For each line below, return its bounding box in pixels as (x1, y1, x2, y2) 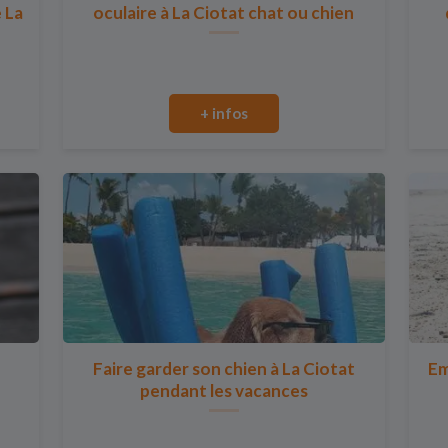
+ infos (199, 104, 248, 122)
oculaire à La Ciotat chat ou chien (93, 2, 355, 23)
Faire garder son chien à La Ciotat (92, 358, 355, 379)
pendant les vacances (139, 380, 308, 401)
